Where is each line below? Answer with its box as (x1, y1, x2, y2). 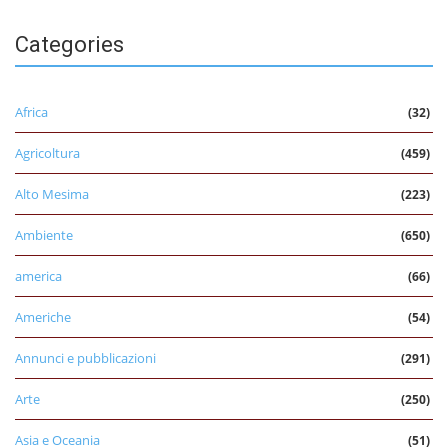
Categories (15, 31, 124, 57)
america (15, 266, 62, 285)
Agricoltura (15, 143, 80, 162)
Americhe (15, 307, 71, 326)
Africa (15, 102, 48, 121)
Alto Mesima (15, 184, 89, 203)
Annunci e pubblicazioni (15, 348, 156, 367)
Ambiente (15, 225, 73, 244)
